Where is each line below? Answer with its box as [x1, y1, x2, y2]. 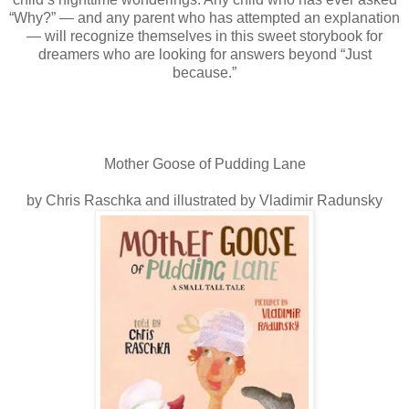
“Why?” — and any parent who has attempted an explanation [9, 9, 400, 26]
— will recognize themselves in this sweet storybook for [26, 27, 383, 44]
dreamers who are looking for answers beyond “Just [37, 46, 372, 62]
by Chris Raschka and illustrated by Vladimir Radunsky [26, 192, 383, 208]
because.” [173, 64, 236, 80]
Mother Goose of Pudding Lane [103, 155, 306, 172]
